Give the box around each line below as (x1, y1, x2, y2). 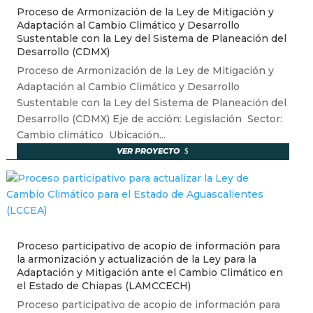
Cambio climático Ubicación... (16, 129, 166, 142)
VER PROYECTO (117, 146, 180, 156)
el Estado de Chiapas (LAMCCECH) (16, 279, 191, 293)
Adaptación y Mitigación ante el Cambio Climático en (16, 266, 283, 279)
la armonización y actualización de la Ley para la (16, 253, 256, 266)
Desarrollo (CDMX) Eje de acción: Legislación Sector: (16, 112, 282, 126)
